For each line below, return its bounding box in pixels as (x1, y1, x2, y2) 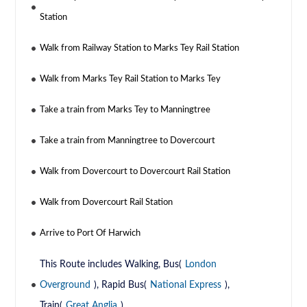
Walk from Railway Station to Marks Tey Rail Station (40, 44, 240, 53)
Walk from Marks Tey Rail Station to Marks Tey (40, 75, 221, 84)
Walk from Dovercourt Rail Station (40, 198, 173, 208)
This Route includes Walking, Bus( (40, 260, 182, 270)
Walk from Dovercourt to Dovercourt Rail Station (40, 167, 231, 177)
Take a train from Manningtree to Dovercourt (40, 136, 216, 146)
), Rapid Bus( (94, 280, 147, 291)
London (185, 260, 217, 270)
